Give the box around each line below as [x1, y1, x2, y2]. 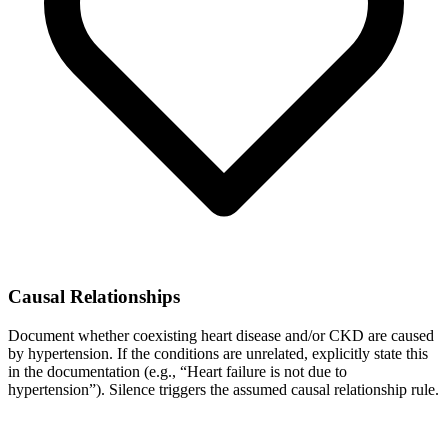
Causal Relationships [8, 286, 180, 308]
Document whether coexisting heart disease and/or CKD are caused [8, 327, 434, 344]
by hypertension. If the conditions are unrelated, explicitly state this [8, 345, 428, 362]
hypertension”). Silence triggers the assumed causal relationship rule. [8, 381, 439, 398]
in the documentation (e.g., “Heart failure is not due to [8, 363, 347, 380]
